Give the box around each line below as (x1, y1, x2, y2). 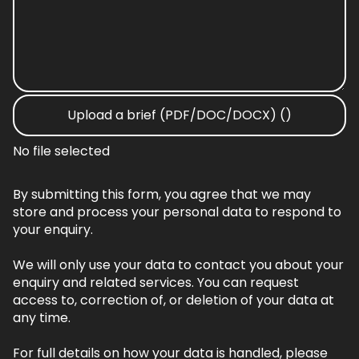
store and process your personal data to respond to (13, 203, 341, 222)
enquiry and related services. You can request (13, 273, 299, 292)
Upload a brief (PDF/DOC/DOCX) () (67, 106, 292, 125)
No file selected (13, 142, 110, 161)
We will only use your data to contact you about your (13, 256, 344, 275)
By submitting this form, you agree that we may (13, 185, 311, 204)
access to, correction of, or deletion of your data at (13, 291, 334, 310)
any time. (13, 309, 71, 328)
